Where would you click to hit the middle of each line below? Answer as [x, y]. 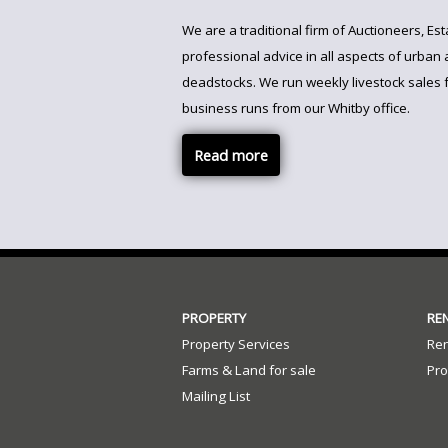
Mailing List [215, 396]
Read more [230, 155]
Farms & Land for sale [248, 370]
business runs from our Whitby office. [297, 107]
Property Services [235, 344]
